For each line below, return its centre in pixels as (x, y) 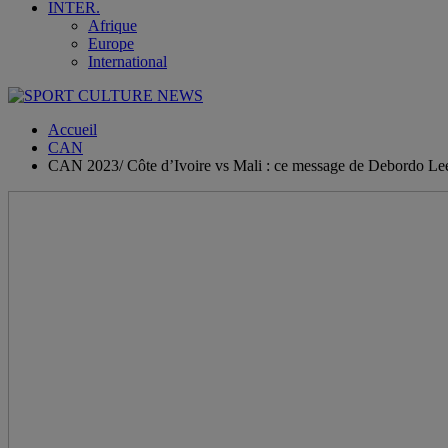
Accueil (72, 129)
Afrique (112, 25)
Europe (111, 43)
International (127, 61)
